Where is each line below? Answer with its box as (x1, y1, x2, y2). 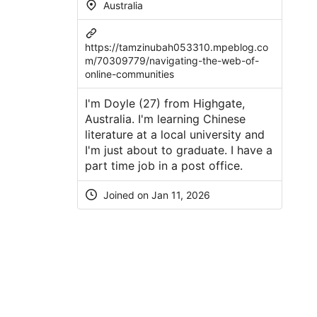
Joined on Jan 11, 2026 (100, 188, 210, 201)
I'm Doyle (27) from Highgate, (84, 96, 245, 110)
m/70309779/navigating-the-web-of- (84, 54, 259, 67)
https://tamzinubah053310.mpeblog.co (84, 40, 268, 53)
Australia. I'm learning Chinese (84, 111, 246, 126)
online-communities (84, 67, 174, 80)
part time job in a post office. (84, 158, 243, 173)
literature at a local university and (84, 127, 265, 142)
